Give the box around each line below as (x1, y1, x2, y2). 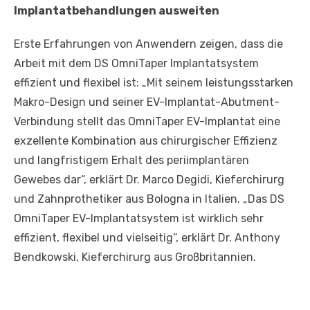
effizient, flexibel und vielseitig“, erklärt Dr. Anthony (14, 231, 280, 245)
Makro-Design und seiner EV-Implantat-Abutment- (14, 95, 280, 109)
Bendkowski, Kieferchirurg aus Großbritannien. (14, 250, 256, 264)
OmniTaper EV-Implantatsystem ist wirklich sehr (14, 212, 264, 226)
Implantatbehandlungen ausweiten (14, 4, 219, 18)
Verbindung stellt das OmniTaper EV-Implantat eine (14, 115, 280, 129)
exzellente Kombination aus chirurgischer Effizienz (14, 134, 277, 148)
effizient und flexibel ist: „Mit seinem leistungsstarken (14, 76, 293, 90)
